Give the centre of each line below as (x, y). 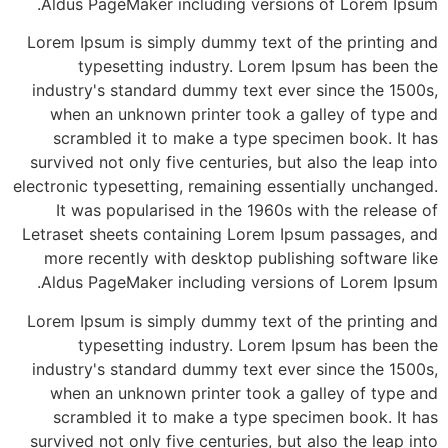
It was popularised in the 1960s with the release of (247, 210)
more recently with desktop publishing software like (241, 258)
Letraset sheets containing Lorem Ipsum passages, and (230, 234)
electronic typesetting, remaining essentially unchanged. (225, 186)
